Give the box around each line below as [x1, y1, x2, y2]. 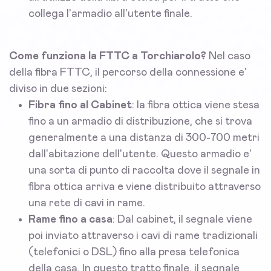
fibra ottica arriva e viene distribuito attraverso [28, 181, 261, 193]
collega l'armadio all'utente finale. [28, 8, 192, 20]
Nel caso [206, 51, 250, 62]
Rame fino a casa [28, 214, 113, 226]
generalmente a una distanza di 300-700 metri [28, 132, 260, 144]
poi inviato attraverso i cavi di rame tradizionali [28, 230, 258, 242]
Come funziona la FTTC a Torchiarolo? [9, 51, 206, 62]
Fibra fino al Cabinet [28, 100, 132, 111]
